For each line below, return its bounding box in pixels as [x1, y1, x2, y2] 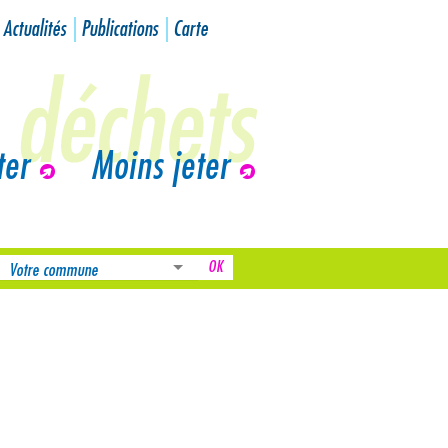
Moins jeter [91, 148, 230, 186]
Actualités [3, 19, 66, 40]
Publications [81, 19, 158, 40]
